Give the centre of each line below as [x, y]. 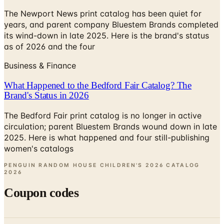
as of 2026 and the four [49, 47]
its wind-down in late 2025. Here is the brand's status [106, 36]
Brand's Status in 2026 [46, 95]
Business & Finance [40, 66]
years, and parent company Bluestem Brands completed [111, 25]
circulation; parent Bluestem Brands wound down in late [110, 126]
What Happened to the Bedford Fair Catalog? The [98, 85]
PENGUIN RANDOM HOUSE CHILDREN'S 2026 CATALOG [102, 165]
